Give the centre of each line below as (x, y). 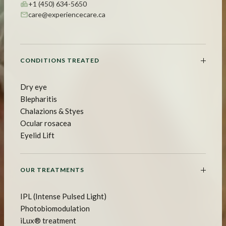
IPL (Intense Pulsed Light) (63, 196)
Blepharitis (39, 99)
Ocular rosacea (46, 123)
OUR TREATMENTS (52, 170)
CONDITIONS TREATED (60, 61)
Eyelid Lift (37, 135)
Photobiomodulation (55, 209)
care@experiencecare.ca (67, 15)
